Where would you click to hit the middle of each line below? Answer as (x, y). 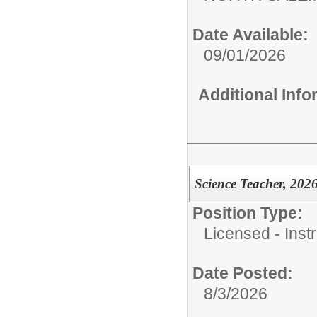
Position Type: (248, 213)
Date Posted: (243, 273)
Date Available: (250, 34)
